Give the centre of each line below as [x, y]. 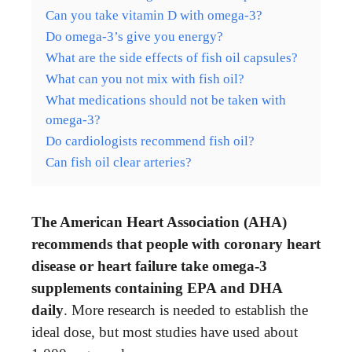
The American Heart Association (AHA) [159, 222]
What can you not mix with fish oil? [145, 79]
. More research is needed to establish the [186, 310]
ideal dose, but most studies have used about [165, 332]
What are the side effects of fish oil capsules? [172, 57]
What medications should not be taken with [166, 100]
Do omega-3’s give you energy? [134, 36]
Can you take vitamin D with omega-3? [154, 15]
